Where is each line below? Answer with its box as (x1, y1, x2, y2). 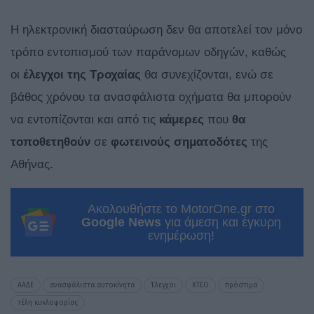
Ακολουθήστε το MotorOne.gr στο (88, 202, 275, 217)
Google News (81, 215, 161, 230)
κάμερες (159, 113, 204, 127)
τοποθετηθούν (11, 135, 90, 149)
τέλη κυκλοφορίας (18, 299, 78, 308)
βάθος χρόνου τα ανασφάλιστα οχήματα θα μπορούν (11, 90, 292, 104)
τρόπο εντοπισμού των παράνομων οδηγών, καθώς (11, 46, 286, 60)
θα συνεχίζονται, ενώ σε (141, 68, 273, 82)
